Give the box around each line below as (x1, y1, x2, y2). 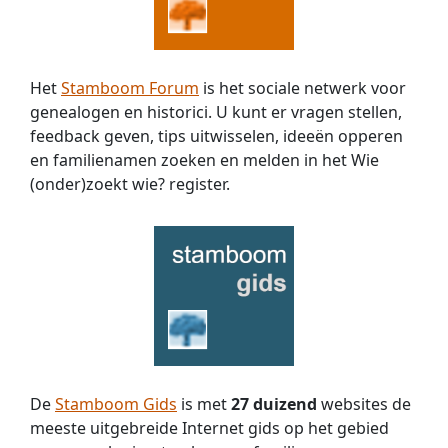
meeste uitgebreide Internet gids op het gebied (30, 416, 389, 439)
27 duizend (231, 392, 317, 415)
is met (177, 392, 231, 415)
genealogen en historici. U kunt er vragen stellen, (30, 100, 402, 123)
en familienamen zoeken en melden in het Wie (30, 148, 379, 171)
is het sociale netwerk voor (199, 76, 406, 99)
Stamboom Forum (61, 76, 199, 99)
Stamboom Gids (55, 392, 177, 415)
